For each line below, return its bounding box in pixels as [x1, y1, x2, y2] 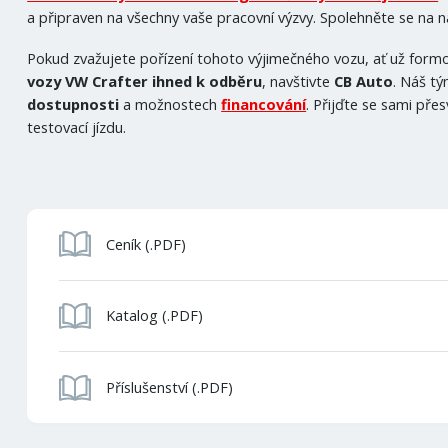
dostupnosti [27, 94, 120, 115]
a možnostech [119, 94, 222, 115]
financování [221, 94, 307, 115]
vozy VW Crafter [27, 71, 149, 92]
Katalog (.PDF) [105, 305, 203, 326]
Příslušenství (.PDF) [105, 377, 233, 398]
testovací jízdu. [27, 117, 127, 138]
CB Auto [334, 71, 394, 92]
